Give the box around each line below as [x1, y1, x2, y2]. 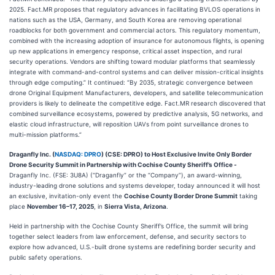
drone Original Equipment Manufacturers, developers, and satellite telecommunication [9, 89, 263, 96]
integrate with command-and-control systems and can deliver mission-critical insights [9, 68, 263, 76]
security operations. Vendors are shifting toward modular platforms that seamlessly [9, 58, 255, 65]
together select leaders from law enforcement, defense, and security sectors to [9, 233, 246, 240]
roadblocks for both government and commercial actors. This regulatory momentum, [9, 26, 260, 34]
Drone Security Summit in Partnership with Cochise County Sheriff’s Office [9, 161, 233, 168]
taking [238, 192, 257, 199]
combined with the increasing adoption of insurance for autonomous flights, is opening [9, 37, 264, 44]
